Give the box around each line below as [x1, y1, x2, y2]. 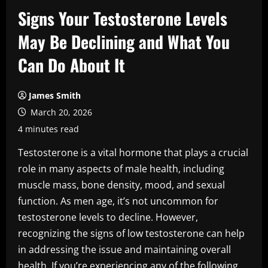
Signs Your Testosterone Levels [18, 6, 227, 31]
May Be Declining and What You [18, 29, 230, 54]
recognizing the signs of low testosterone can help [18, 227, 245, 240]
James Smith [29, 90, 81, 101]
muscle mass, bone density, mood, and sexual [18, 178, 225, 191]
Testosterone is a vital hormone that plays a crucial [18, 146, 248, 159]
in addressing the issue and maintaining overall [18, 243, 231, 256]
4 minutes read [18, 123, 79, 135]
